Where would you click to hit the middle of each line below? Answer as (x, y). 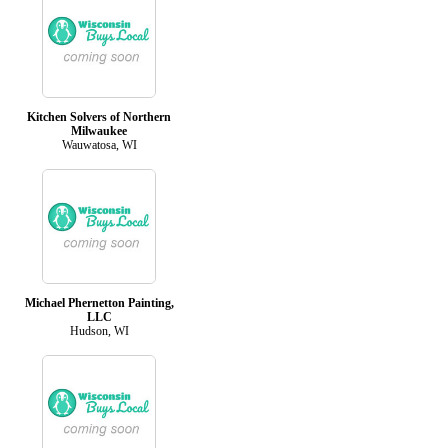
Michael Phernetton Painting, (99, 302)
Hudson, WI (99, 330)
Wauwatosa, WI (99, 144)
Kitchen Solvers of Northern (99, 116)
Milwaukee (99, 130)
